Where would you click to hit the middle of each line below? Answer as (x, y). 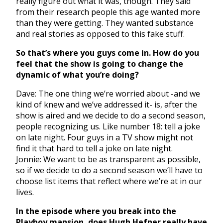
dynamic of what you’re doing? (77, 75)
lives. (27, 192)
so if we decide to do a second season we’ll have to (109, 170)
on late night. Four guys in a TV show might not (105, 138)
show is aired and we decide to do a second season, (111, 116)
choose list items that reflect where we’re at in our (109, 181)
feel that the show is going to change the (100, 64)
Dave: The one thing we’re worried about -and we (108, 94)
